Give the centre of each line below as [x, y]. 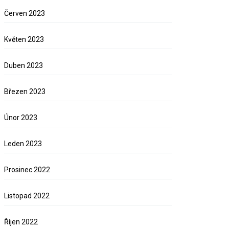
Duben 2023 [24, 66]
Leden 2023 [23, 144]
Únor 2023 [21, 118]
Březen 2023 [25, 92]
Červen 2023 [25, 14]
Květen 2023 [24, 40]
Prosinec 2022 [27, 170]
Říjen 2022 [21, 222]
